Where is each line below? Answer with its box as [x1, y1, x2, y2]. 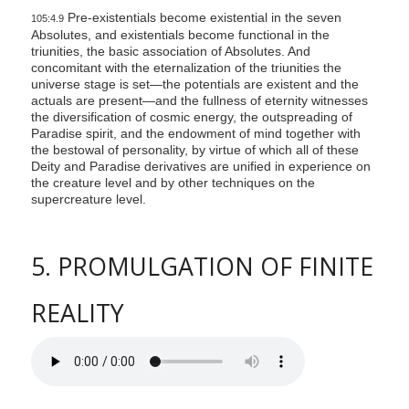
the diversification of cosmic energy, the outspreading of [30, 110, 352, 125]
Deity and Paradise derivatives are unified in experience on [30, 159, 371, 174]
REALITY [30, 297, 124, 330]
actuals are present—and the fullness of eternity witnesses [30, 93, 368, 109]
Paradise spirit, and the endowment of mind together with [30, 126, 361, 142]
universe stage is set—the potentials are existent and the [30, 77, 359, 92]
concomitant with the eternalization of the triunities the [30, 60, 341, 76]
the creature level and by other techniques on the [30, 175, 315, 191]
